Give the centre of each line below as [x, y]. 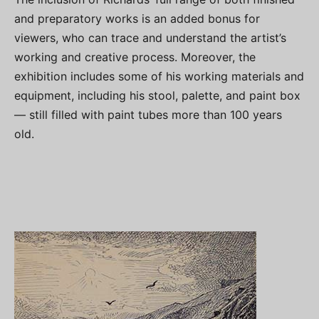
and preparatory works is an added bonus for [137, 19]
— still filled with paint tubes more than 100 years [148, 115]
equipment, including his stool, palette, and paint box [157, 96]
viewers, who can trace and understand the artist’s [150, 38]
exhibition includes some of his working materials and [159, 77]
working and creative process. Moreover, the [135, 57]
